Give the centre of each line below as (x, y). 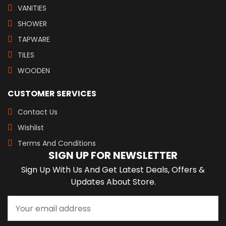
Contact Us (38, 112)
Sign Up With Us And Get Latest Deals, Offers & (113, 170)
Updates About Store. (113, 182)
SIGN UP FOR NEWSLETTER (113, 155)
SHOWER (32, 24)
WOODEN (34, 71)
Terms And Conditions (57, 143)
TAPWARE (34, 39)
